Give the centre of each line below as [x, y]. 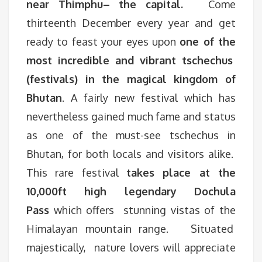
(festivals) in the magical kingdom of [131, 79]
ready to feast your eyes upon [103, 42]
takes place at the [181, 173]
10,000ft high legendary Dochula [131, 191]
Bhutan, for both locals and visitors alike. [131, 154]
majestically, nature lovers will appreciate [131, 247]
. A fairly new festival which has [149, 98]
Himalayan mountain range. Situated [131, 229]
